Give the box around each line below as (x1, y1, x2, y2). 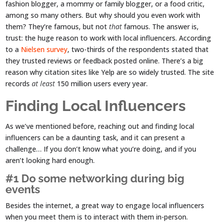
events (5, 182, 41, 196)
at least (32, 78, 55, 88)
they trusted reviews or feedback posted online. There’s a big (5, 55, 204, 65)
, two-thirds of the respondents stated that (67, 44, 209, 54)
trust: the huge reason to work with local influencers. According (5, 33, 212, 43)
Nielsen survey (21, 44, 68, 54)
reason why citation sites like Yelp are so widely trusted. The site (5, 67, 215, 77)
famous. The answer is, (122, 21, 199, 31)
